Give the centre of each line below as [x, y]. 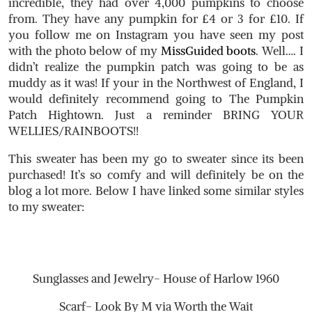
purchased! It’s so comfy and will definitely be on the [156, 174]
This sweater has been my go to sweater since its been [156, 158]
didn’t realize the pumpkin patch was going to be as [156, 67]
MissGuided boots [208, 50]
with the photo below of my [85, 50]
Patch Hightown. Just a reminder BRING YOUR [156, 115]
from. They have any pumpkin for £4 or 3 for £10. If [156, 18]
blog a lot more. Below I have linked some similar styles [156, 190]
